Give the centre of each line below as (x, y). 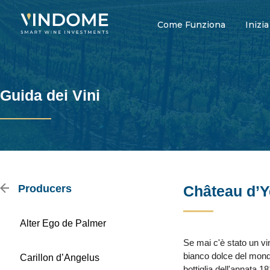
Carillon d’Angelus (60, 258)
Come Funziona (191, 24)
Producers (43, 189)
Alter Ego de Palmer (63, 223)
